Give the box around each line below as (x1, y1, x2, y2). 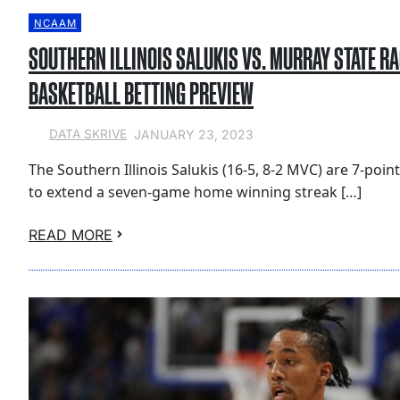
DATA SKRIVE (48, 127, 127, 142)
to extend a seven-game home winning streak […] (29, 181, 362, 202)
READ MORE (29, 225, 112, 244)
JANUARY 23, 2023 (133, 126, 254, 142)
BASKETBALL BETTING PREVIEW (29, 77, 254, 112)
